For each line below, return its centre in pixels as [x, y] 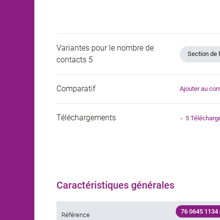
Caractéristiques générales [115, 185]
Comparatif [76, 89]
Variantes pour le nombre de [105, 48]
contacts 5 [75, 60]
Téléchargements [86, 118]
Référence [76, 215]
